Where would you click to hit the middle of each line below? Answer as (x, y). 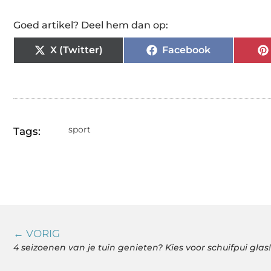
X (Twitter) (76, 50)
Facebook (186, 50)
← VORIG (37, 233)
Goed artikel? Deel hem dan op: (91, 25)
